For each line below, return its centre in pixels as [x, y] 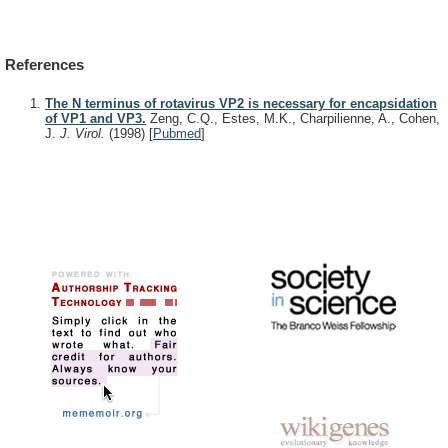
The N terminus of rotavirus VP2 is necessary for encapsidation [241, 103]
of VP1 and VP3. [95, 118]
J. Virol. [84, 133]
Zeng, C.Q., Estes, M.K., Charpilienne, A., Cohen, [293, 118]
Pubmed [177, 133]
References [44, 65]
